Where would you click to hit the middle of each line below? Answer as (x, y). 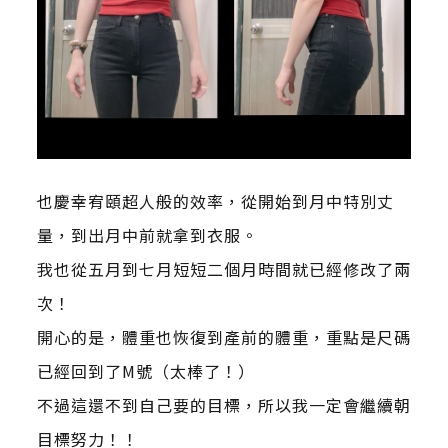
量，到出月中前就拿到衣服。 (147, 235)
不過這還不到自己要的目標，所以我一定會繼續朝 (223, 405)
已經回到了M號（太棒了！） (145, 371)
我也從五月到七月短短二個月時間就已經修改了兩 (223, 269)
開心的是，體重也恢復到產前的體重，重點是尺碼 (223, 337)
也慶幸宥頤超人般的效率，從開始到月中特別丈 (215, 201)
